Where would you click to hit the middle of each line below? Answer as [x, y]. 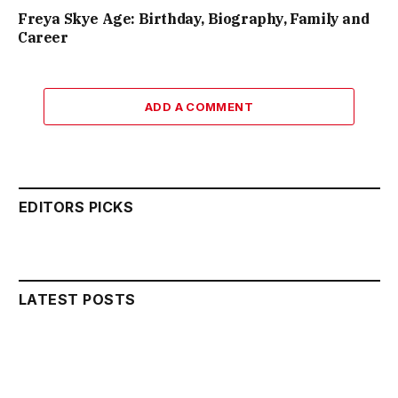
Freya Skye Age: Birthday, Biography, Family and [194, 19]
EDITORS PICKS [76, 207]
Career [43, 38]
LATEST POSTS [77, 300]
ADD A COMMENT [199, 107]
